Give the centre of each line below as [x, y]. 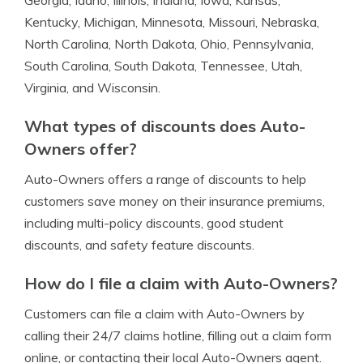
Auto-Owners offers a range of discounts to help [165, 179]
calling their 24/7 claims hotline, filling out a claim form [178, 335]
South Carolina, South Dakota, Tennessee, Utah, [163, 66]
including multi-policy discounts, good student [154, 223]
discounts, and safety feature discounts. [139, 245]
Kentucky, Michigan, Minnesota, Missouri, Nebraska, [172, 22]
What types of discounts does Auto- [165, 126]
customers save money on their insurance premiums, [175, 201]
